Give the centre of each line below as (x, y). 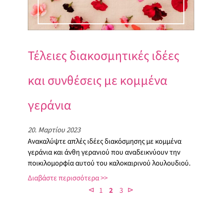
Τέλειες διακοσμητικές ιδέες (104, 55)
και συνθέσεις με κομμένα (98, 80)
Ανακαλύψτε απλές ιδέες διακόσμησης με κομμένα (105, 141)
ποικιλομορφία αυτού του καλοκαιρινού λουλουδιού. (109, 163)
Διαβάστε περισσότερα (63, 178)
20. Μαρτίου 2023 (54, 130)
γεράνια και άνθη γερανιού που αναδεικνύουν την (104, 152)
